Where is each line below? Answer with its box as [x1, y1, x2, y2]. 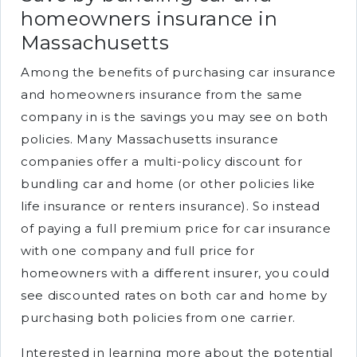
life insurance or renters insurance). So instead [21, 198, 320, 214]
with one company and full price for [21, 243, 255, 258]
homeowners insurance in [21, 7, 278, 30]
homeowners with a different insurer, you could [21, 265, 330, 280]
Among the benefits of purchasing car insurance [21, 65, 336, 80]
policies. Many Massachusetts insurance [21, 131, 279, 147]
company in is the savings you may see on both [21, 109, 328, 124]
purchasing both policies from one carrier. [21, 310, 296, 325]
